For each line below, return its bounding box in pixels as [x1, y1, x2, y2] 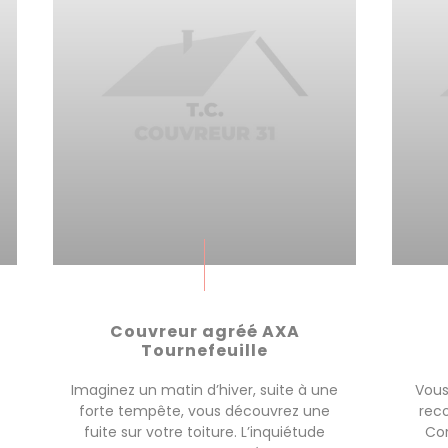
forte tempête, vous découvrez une [79, 401, 330, 421]
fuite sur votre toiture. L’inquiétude [84, 422, 325, 442]
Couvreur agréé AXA [109, 320, 300, 343]
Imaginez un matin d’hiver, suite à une [71, 380, 338, 400]
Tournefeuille [141, 339, 268, 362]
